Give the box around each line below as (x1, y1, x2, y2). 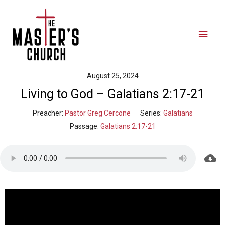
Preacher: (32, 109, 63, 118)
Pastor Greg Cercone (64, 109, 131, 118)
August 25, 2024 (86, 72, 139, 80)
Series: (140, 109, 162, 118)
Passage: (69, 122, 99, 131)
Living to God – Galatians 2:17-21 (21, 87, 204, 102)
